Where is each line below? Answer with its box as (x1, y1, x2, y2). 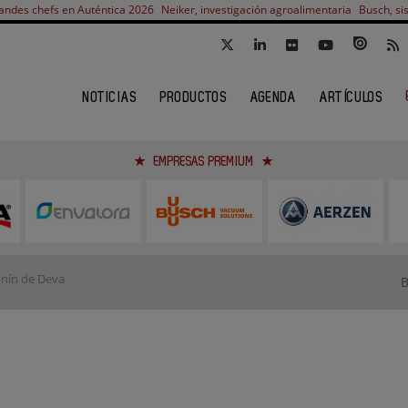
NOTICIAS (83, 91, 138, 105)
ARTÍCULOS (320, 91, 383, 105)
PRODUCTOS (160, 91, 228, 105)
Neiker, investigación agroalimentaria (161, 2, 352, 17)
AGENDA (250, 91, 297, 105)
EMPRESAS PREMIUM (150, 155, 258, 168)
